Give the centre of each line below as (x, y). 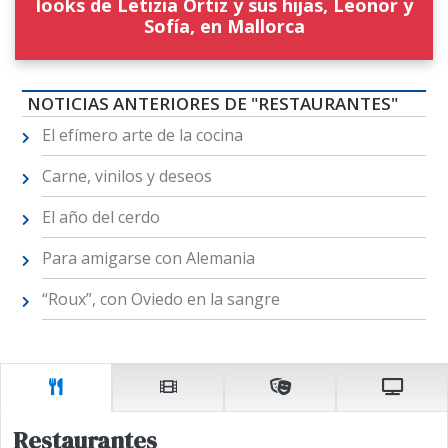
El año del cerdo (100, 217)
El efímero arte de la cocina (142, 135)
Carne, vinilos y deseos (126, 176)
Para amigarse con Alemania (148, 258)
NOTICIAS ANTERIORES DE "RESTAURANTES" (212, 104)
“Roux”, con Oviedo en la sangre (160, 299)
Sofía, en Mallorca (224, 26)
